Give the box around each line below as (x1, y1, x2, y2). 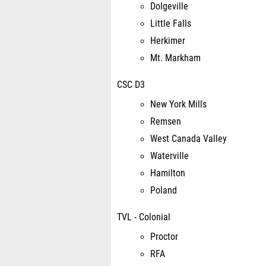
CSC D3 (117, 80, 145, 90)
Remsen (150, 116, 181, 127)
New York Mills (150, 99, 207, 110)
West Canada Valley (150, 134, 227, 144)
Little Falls (150, 18, 191, 29)
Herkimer (150, 36, 185, 46)
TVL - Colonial (117, 212, 173, 223)
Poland (150, 185, 177, 196)
